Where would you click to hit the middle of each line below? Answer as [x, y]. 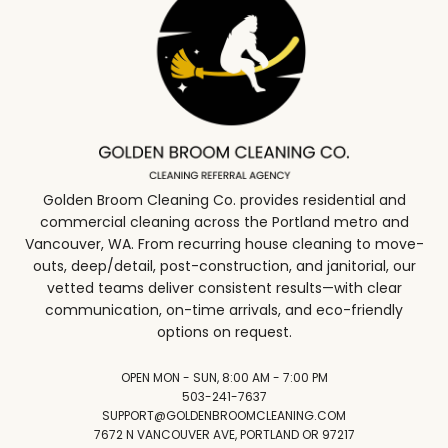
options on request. [224, 332]
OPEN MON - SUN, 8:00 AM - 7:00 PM [224, 378]
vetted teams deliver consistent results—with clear [224, 288]
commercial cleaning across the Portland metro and [224, 222]
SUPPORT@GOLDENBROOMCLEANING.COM [224, 416]
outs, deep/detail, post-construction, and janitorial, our [224, 266]
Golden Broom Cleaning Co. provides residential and [224, 200]
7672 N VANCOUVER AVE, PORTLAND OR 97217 [224, 435]
